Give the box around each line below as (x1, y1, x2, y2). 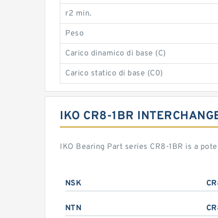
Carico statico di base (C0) (65, 69, 163, 78)
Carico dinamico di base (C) (65, 49, 166, 58)
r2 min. (65, 9, 92, 18)
